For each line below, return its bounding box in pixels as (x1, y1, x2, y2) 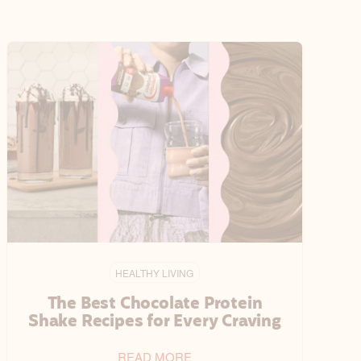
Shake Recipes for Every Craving (28, 309, 281, 335)
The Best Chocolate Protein (47, 291, 263, 317)
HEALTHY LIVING (115, 265, 194, 280)
